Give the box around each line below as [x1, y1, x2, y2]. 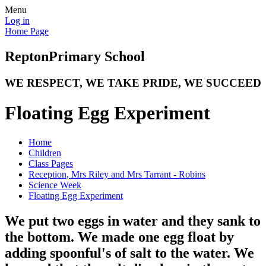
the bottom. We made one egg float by [5, 229, 234, 245]
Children [28, 147, 61, 158]
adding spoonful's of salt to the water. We [5, 245, 254, 261]
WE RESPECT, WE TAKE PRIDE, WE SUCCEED [5, 76, 261, 89]
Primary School [49, 48, 145, 64]
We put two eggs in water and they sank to [5, 213, 261, 229]
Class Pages [28, 158, 73, 169]
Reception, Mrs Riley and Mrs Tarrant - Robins [28, 169, 205, 179]
